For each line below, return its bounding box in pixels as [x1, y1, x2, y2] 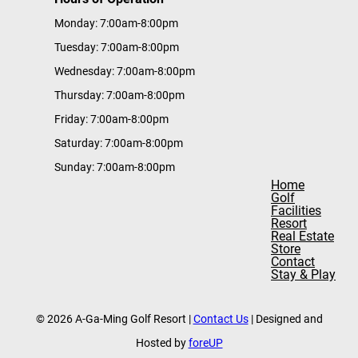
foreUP [188, 336, 223, 349]
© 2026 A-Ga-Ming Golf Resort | [35, 312, 193, 325]
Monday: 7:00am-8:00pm [54, 16, 178, 30]
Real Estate [271, 228, 334, 244]
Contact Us [193, 312, 249, 325]
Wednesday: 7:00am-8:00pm [54, 64, 195, 78]
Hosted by [135, 336, 189, 349]
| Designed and [248, 312, 323, 325]
